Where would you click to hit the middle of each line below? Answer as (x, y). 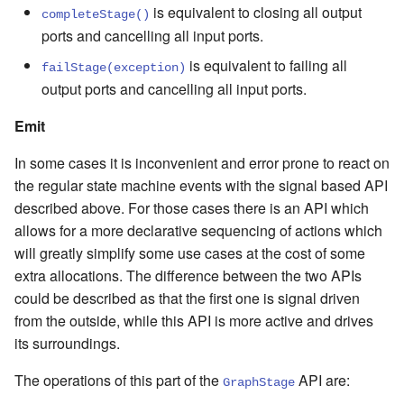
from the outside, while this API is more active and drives (194, 321)
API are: (322, 381)
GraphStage (259, 383)
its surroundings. (67, 344)
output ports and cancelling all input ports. (174, 89)
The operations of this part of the (119, 381)
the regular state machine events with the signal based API (201, 186)
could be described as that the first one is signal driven (187, 298)
